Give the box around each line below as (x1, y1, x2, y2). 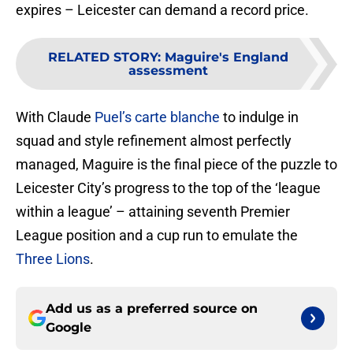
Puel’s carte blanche (95, 109, 220, 126)
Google (46, 320, 91, 336)
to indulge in (220, 109, 299, 126)
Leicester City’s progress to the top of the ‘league (16, 180, 321, 197)
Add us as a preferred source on (46, 301, 258, 317)
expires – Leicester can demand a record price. (16, 2, 309, 19)
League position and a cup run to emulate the (16, 227, 298, 244)
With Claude (16, 109, 95, 126)
